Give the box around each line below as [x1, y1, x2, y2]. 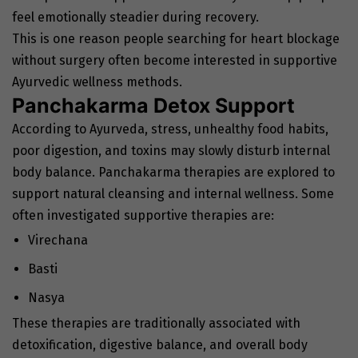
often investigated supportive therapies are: [12, 208, 274, 224]
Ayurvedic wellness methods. [12, 74, 182, 90]
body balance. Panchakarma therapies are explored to [12, 165, 335, 181]
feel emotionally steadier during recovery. [12, 10, 259, 26]
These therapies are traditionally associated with [12, 316, 300, 332]
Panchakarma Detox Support [12, 93, 295, 118]
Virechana [28, 233, 88, 249]
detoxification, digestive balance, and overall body [12, 337, 308, 353]
